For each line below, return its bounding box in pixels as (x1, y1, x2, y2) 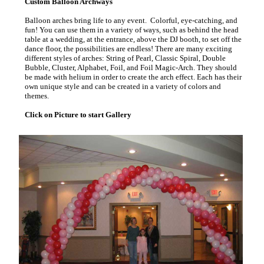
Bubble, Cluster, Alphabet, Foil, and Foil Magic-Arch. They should (25, 63, 237, 72)
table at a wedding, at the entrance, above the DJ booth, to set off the (25, 35, 242, 44)
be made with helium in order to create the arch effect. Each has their (25, 72, 242, 82)
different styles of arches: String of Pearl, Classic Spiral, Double (25, 54, 226, 63)
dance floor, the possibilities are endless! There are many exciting (25, 44, 233, 54)
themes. (25, 91, 49, 101)
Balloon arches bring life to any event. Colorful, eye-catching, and (25, 16, 238, 25)
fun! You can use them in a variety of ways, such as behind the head (25, 25, 239, 35)
